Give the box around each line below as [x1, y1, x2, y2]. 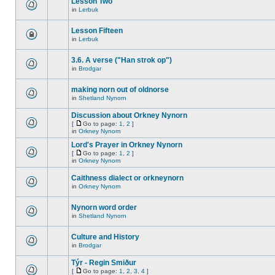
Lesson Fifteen [71, 26, 123, 35]
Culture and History [71, 233, 139, 241]
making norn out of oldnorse [71, 85, 169, 94]
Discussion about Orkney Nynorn [71, 111, 187, 120]
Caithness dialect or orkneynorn [71, 174, 184, 182]
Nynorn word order [71, 203, 137, 212]
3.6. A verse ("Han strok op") [71, 56, 172, 64]
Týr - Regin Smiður [71, 258, 136, 267]
